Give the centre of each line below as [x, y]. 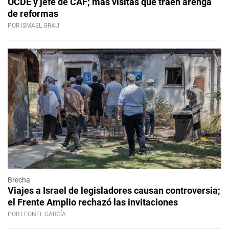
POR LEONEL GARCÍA [37, 214]
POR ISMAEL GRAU [33, 26]
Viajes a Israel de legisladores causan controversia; [114, 190]
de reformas [33, 14]
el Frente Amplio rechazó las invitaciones [93, 202]
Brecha [19, 180]
